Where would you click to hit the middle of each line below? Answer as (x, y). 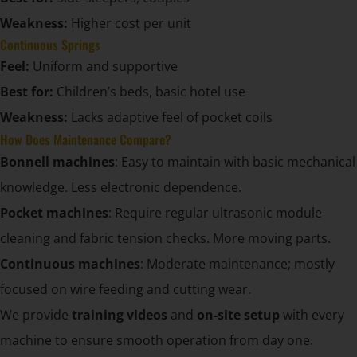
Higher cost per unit (129, 24)
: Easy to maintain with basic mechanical (235, 162)
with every (312, 315)
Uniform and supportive (104, 67)
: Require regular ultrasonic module (215, 213)
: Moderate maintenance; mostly (237, 264)
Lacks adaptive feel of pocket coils (170, 118)
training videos (120, 315)
